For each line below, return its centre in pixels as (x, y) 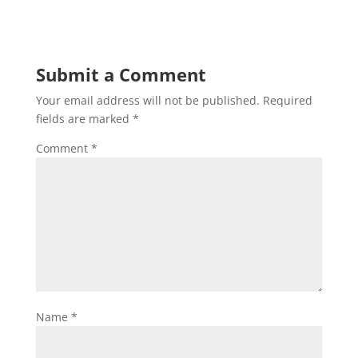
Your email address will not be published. (147, 100)
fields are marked (84, 118)
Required (287, 100)
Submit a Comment (121, 74)
